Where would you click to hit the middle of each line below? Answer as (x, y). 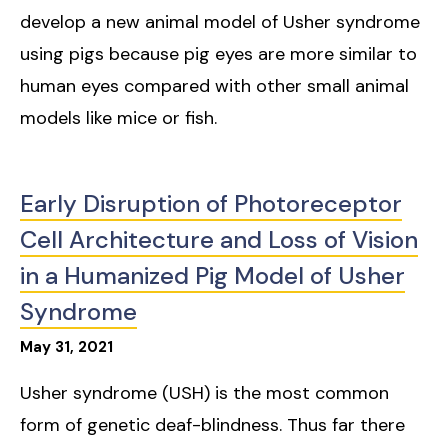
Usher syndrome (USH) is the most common (204, 393)
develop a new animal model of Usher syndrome (220, 22)
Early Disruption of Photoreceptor (211, 204)
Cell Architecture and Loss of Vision (219, 240)
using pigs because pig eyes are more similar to (218, 54)
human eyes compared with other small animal (214, 86)
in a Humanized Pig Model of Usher (212, 276)
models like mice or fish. (118, 118)
